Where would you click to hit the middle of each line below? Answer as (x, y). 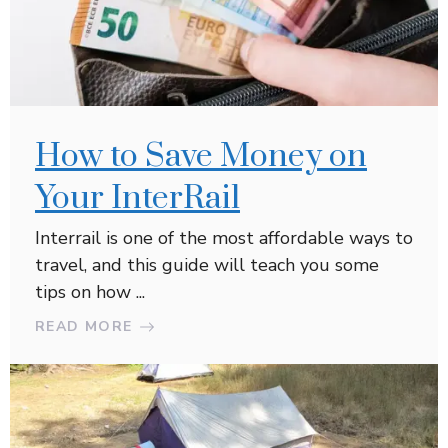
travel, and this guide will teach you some (207, 265)
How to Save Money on (201, 157)
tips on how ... (90, 292)
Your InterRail (137, 199)
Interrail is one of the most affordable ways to (224, 238)
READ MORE (84, 327)
